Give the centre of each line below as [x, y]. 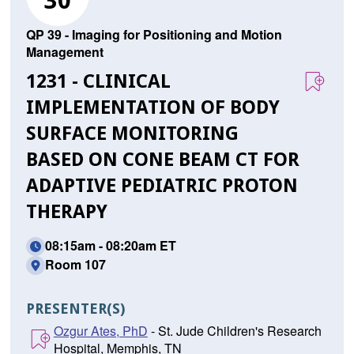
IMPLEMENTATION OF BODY [153, 108]
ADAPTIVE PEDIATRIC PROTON [162, 186]
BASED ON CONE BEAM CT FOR [162, 160]
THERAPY [66, 212]
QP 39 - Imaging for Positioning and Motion [154, 35]
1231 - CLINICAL [98, 82]
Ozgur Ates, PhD [100, 331]
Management [64, 52]
